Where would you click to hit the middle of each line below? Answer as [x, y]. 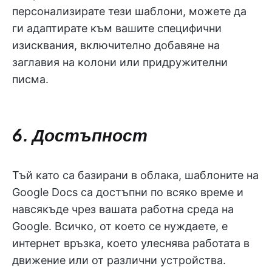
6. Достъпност [80, 134]
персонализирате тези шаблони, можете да [129, 11]
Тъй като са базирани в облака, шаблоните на [135, 175]
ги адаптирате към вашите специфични [117, 28]
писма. [30, 79]
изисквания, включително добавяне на [116, 45]
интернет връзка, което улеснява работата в [131, 243]
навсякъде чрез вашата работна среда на [123, 209]
